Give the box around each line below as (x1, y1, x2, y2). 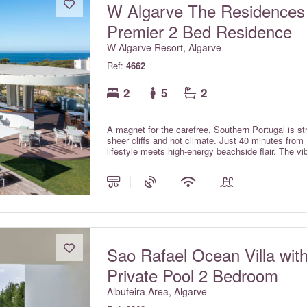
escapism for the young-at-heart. (107, 156, 236, 169)
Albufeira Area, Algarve (107, 284, 208, 298)
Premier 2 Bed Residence (107, 19, 293, 43)
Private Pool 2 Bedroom (107, 263, 279, 287)
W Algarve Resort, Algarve (107, 40, 222, 54)
